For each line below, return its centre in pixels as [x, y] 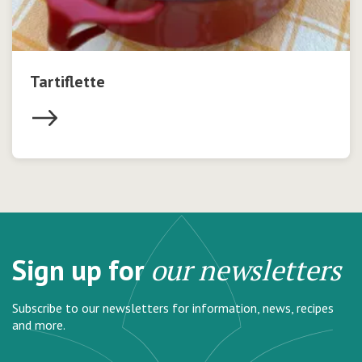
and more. [39, 325]
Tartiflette [67, 82]
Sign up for [81, 270]
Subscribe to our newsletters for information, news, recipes [173, 308]
